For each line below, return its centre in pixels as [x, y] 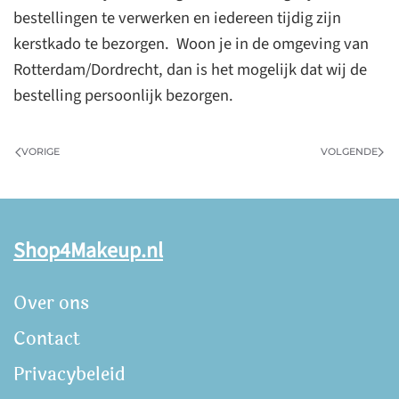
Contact [47, 339]
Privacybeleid [69, 375]
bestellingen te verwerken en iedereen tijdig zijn [177, 18]
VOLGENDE [349, 151]
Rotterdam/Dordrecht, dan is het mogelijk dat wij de [190, 69]
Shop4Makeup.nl [88, 252]
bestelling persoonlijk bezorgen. [123, 95]
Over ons [51, 304]
